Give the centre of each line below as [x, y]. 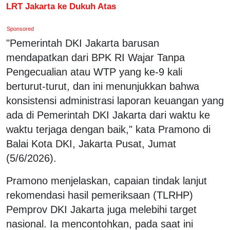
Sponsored [21, 28]
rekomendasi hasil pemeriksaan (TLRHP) [100, 195]
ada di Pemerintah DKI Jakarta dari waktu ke [108, 115]
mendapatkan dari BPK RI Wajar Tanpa [95, 57]
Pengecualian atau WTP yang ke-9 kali [94, 72]
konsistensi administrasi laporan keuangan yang [115, 100]
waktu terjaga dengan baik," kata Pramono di [108, 129]
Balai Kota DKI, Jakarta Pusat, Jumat [91, 143]
